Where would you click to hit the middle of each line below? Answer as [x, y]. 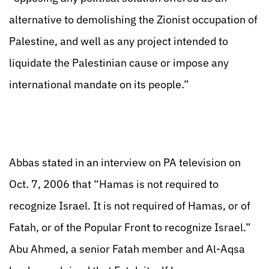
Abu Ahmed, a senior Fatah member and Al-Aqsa [127, 249]
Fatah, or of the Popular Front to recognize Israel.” [130, 227]
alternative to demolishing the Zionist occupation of [133, 20]
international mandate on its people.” [99, 84]
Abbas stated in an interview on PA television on [125, 162]
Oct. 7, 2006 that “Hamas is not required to [114, 184]
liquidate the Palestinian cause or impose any [119, 63]
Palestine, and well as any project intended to [119, 41]
